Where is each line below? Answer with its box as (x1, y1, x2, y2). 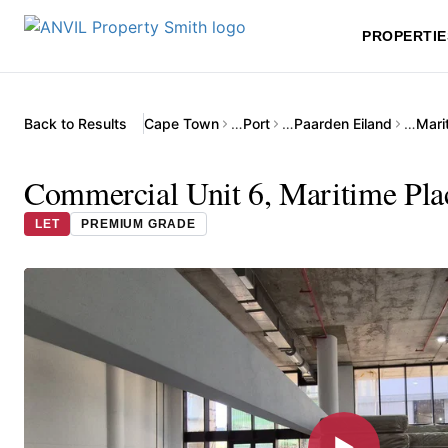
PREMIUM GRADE (81, 217, 196, 231)
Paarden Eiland (294, 115, 392, 132)
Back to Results (24, 115, 127, 132)
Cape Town (144, 115, 219, 132)
